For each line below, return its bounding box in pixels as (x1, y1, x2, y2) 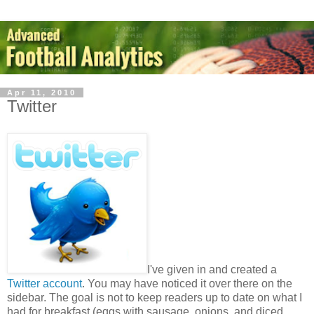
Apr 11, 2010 (7, 88, 76, 97)
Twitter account (7, 277, 82, 289)
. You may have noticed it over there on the (82, 277, 292, 289)
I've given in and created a (147, 263, 277, 275)
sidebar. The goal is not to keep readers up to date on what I (7, 291, 302, 303)
